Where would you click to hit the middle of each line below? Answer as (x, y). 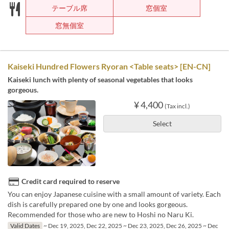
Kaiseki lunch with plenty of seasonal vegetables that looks (100, 79)
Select (162, 123)
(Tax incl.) (178, 106)
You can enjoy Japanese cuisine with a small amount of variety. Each (114, 194)
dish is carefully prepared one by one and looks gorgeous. (98, 204)
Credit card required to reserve (71, 181)
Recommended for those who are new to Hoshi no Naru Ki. (101, 214)
